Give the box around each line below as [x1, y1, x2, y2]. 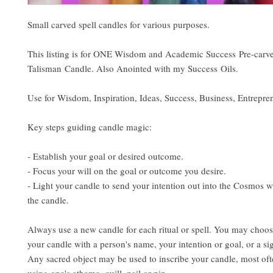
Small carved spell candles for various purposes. [27, 18, 210, 31]
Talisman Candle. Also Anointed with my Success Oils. [27, 62, 238, 75]
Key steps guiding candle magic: [27, 121, 152, 133]
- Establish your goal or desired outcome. [27, 150, 183, 163]
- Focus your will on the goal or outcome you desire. [27, 165, 226, 177]
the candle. [27, 194, 69, 207]
